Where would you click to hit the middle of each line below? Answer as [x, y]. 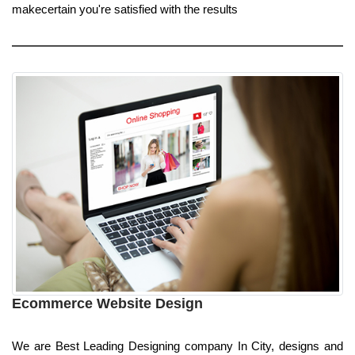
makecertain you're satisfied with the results [125, 9]
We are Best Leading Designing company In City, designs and [177, 346]
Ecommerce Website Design [107, 304]
